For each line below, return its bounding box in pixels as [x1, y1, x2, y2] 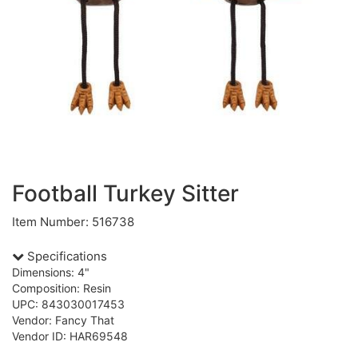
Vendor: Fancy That [12, 313, 114, 327]
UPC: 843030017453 [12, 297, 125, 311]
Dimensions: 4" [12, 265, 89, 279]
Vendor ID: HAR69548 [12, 329, 128, 343]
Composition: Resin [12, 281, 111, 295]
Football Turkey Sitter [12, 180, 239, 207]
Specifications [24, 249, 107, 264]
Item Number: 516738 [12, 214, 134, 229]
